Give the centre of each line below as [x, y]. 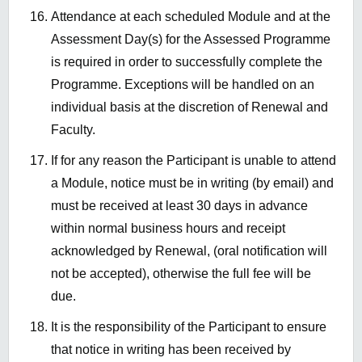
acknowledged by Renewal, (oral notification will [189, 251]
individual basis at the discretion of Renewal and [189, 107]
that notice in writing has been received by [171, 350]
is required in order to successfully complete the [187, 62]
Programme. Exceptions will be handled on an [183, 85]
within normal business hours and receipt [168, 229]
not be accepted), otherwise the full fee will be [181, 274]
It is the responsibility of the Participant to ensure [189, 327]
